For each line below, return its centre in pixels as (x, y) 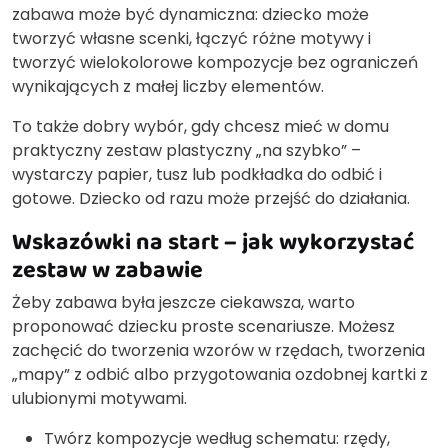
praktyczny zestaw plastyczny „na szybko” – (186, 151)
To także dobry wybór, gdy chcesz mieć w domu (200, 127)
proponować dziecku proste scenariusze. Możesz (203, 327)
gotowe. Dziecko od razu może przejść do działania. (211, 199)
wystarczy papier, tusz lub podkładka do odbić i (197, 175)
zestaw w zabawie (107, 269)
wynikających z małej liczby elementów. (168, 87)
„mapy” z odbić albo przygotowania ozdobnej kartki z (220, 375)
